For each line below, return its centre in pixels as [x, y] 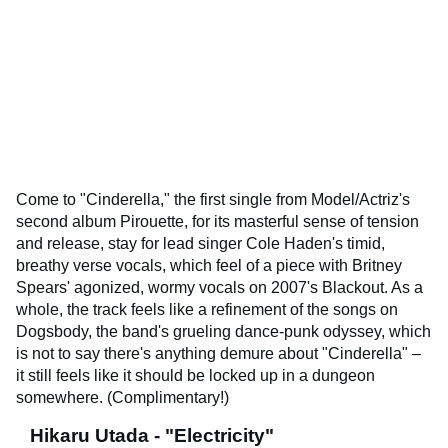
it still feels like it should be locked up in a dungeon [195, 376]
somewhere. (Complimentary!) [122, 398]
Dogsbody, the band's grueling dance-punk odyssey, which [223, 332]
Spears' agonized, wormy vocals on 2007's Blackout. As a [219, 288]
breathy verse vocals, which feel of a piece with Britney [209, 266]
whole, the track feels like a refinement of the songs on [207, 310]
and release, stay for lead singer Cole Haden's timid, [200, 244]
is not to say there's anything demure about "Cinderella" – [218, 354]
